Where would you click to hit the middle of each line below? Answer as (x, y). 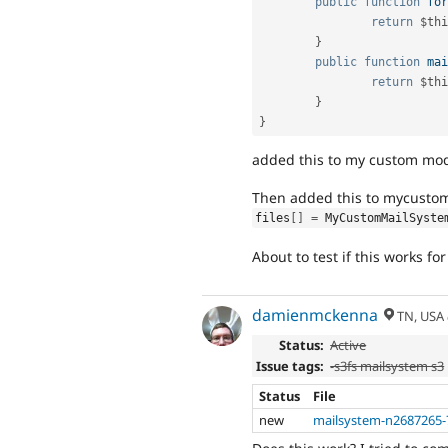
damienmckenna (315, 314)
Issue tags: (289, 366)
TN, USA (419, 315)
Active (348, 345)
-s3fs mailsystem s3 (387, 366)
